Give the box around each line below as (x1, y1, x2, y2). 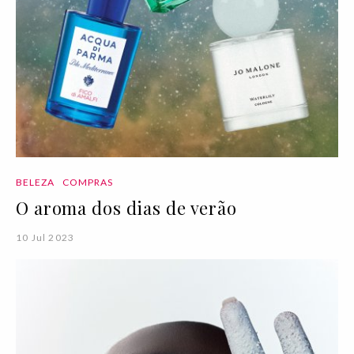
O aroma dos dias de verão (16, 195, 237, 220)
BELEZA (16, 175, 55, 188)
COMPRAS (62, 175, 114, 188)
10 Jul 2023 (16, 231, 75, 243)
